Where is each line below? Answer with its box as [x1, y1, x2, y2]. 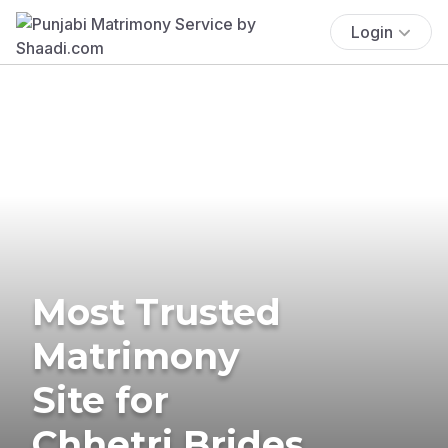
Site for [32, 377, 169, 422]
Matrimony [32, 333, 240, 378]
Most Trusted [32, 289, 281, 334]
